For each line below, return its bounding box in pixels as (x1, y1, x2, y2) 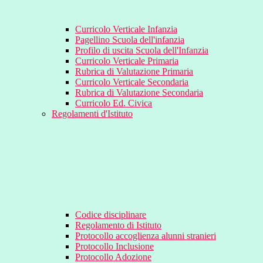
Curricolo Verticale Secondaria (75, 77, 188, 87)
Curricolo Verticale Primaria (75, 56, 178, 66)
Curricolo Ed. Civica (75, 98, 152, 109)
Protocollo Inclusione (75, 241, 154, 252)
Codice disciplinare (75, 210, 146, 220)
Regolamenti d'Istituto (52, 109, 133, 119)
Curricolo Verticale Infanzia (75, 24, 177, 35)
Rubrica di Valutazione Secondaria (75, 87, 203, 98)
